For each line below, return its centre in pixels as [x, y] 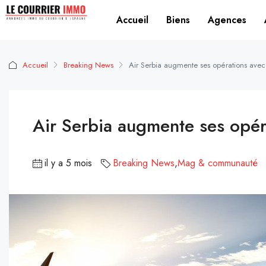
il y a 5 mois [68, 163]
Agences [227, 20]
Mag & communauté [218, 163]
